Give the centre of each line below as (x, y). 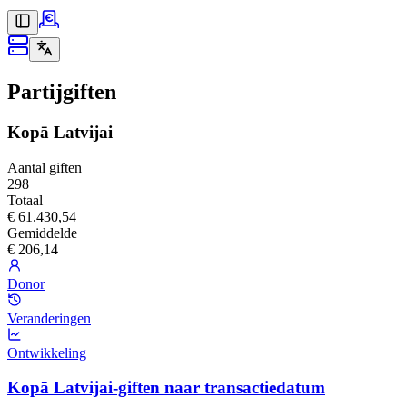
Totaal (25, 200)
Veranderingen (49, 318)
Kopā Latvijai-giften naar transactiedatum (166, 388)
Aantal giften (45, 167)
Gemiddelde (42, 233)
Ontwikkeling (47, 352)
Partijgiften (62, 91)
